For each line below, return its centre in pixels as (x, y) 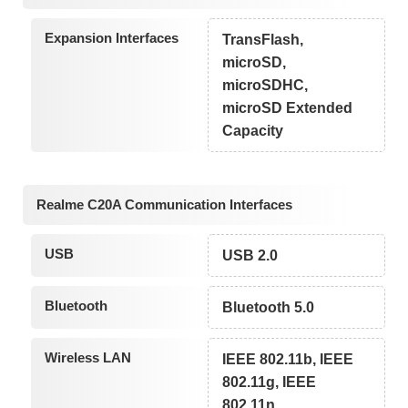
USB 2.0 (250, 256)
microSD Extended (288, 108)
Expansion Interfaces (111, 38)
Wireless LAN (87, 358)
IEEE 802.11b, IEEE (288, 360)
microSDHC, (265, 86)
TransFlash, (263, 40)
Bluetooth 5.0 (269, 308)
